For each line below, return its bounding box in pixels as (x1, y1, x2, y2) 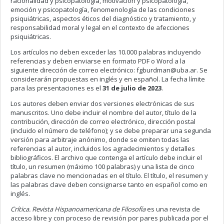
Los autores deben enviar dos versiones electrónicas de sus (10, 99, 194, 108)
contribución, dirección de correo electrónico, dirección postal (10, 117, 195, 126)
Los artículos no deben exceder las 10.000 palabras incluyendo (10, 47, 201, 56)
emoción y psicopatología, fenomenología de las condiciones (10, 5, 195, 14)
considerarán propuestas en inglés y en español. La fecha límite (10, 74, 205, 83)
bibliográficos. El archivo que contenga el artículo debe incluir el (10, 153, 202, 162)
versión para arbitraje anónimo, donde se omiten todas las (10, 135, 189, 144)
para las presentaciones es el (10, 83, 102, 92)
